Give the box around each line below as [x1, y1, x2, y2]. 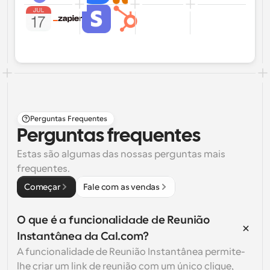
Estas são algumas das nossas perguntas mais [17, 149, 225, 160]
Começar [24, 182, 60, 192]
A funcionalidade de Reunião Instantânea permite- [17, 246, 245, 257]
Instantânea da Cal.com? [17, 230, 149, 242]
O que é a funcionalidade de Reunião [17, 214, 210, 226]
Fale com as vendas [83, 182, 160, 192]
